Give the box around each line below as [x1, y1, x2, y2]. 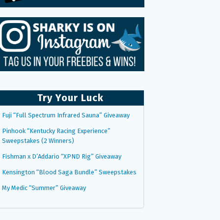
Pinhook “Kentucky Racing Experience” [2, 127, 110, 135]
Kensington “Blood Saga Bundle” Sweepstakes [2, 168, 137, 176]
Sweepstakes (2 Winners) [2, 137, 74, 144]
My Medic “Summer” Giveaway [2, 184, 86, 192]
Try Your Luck [37, 91, 104, 104]
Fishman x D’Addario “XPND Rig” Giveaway [2, 152, 121, 160]
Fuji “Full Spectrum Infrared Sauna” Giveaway [2, 111, 130, 119]
